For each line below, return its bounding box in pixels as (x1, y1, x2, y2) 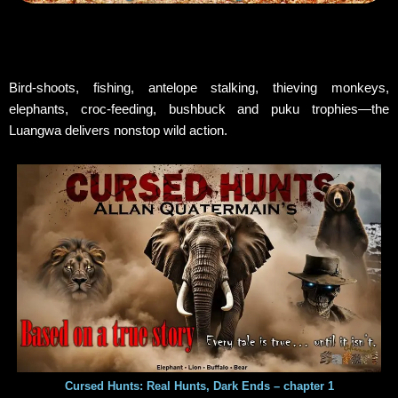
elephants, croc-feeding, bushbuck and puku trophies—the (9, 100, 389, 116)
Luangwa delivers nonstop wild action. (9, 122, 227, 138)
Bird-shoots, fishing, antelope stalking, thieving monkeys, (9, 79, 389, 95)
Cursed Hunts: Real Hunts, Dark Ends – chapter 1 (64, 378, 334, 393)
